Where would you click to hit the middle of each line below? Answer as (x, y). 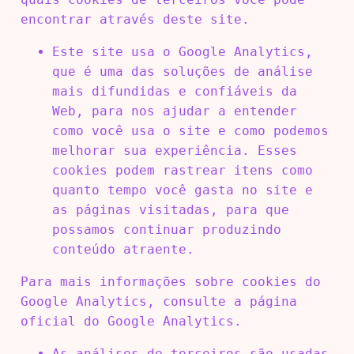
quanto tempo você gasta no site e (182, 190)
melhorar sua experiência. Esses (174, 150)
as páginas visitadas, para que (170, 209)
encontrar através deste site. (135, 19)
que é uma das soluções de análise (182, 71)
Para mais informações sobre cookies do (170, 281)
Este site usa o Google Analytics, (182, 51)
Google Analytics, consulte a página (158, 301)
